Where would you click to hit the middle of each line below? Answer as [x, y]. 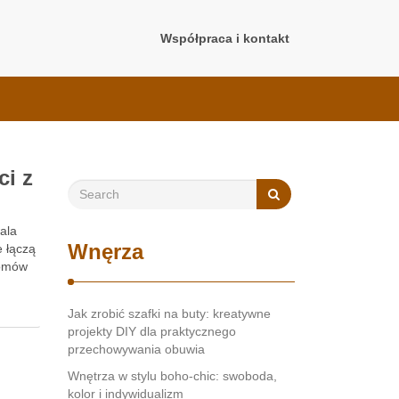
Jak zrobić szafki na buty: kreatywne [169, 313]
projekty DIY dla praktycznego [152, 331]
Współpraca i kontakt [225, 38]
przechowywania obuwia [136, 349]
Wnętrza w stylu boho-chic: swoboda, [172, 376]
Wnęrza [106, 252]
